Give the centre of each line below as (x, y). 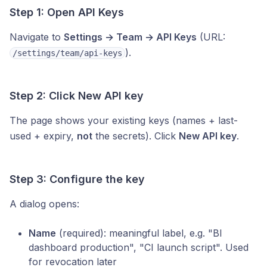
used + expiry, (43, 136)
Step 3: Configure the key (77, 179)
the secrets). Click (136, 136)
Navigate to (37, 37)
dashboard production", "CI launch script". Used (139, 247)
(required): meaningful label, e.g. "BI (139, 233)
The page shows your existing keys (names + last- (124, 120)
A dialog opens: (44, 204)
